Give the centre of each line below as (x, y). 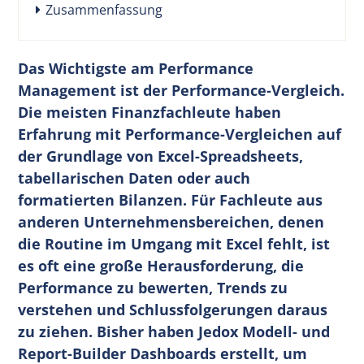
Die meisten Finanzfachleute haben (150, 112)
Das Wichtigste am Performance (136, 68)
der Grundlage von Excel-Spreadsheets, (161, 156)
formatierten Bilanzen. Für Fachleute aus (171, 199)
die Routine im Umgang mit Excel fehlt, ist (174, 243)
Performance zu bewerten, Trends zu (153, 287)
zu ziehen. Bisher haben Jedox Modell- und (174, 331)
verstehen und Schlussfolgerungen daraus (173, 309)
